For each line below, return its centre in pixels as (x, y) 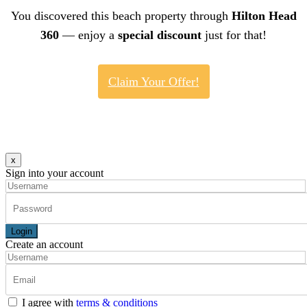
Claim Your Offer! (153, 82)
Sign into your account (54, 173)
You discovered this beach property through (121, 16)
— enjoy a (88, 35)
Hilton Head (264, 16)
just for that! (234, 35)
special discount (160, 35)
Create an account (44, 245)
